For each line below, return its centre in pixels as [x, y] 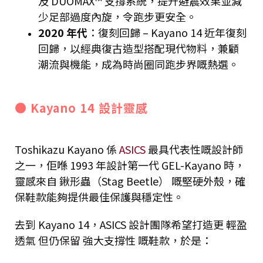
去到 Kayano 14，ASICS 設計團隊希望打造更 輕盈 [131, 224]
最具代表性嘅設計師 [194, 149]
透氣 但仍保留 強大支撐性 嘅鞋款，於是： [113, 240]
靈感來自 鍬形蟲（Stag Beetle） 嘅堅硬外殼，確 [130, 181]
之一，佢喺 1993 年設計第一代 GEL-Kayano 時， [130, 165]
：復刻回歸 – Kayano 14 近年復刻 [167, 32]
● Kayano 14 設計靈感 [81, 107]
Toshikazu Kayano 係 [67, 149]
